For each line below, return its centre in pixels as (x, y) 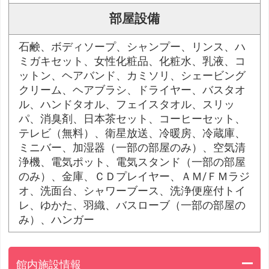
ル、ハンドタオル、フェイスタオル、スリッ (127, 105)
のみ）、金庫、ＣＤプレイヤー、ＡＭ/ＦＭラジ (134, 177)
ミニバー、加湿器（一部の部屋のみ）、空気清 (132, 148)
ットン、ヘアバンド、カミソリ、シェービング (132, 76)
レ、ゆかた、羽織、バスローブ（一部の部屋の (132, 206)
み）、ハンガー (57, 220)
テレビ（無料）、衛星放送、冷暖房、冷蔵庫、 (132, 134)
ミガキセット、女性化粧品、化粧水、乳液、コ (132, 62)
